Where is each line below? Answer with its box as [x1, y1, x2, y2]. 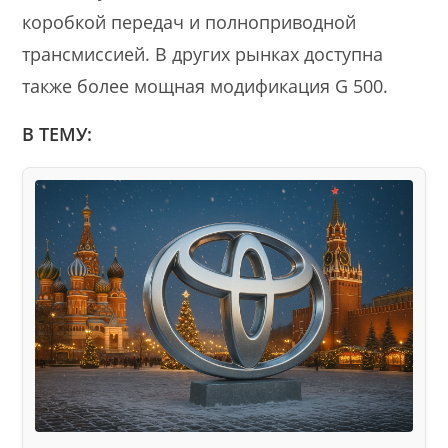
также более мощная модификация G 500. [22, 74, 389, 99]
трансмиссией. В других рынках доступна [22, 42, 384, 67]
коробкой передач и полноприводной [22, 10, 357, 35]
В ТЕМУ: [22, 122, 93, 147]
